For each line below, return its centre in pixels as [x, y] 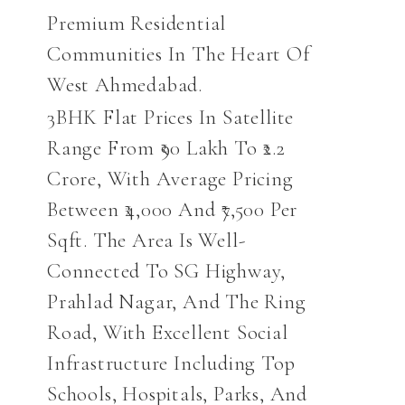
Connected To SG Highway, [167, 272]
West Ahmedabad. [125, 85]
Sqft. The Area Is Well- [146, 241]
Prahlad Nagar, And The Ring [177, 302]
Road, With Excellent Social [168, 333]
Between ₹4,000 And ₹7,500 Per [173, 210]
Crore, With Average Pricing [170, 179]
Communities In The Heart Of [179, 55]
